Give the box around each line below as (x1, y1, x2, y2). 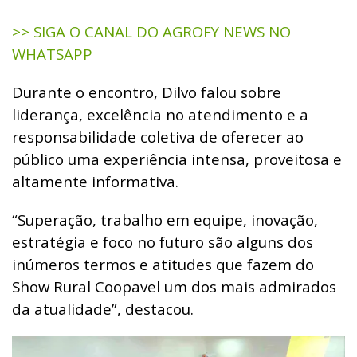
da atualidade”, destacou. (12, 298, 194, 319)
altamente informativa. (12, 171, 178, 191)
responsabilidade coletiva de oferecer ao (12, 126, 304, 147)
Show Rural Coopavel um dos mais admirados (12, 276, 336, 296)
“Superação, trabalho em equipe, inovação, (12, 209, 318, 229)
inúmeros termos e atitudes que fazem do (12, 253, 314, 274)
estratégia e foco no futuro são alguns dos (12, 231, 313, 252)
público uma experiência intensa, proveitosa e (12, 148, 342, 169)
